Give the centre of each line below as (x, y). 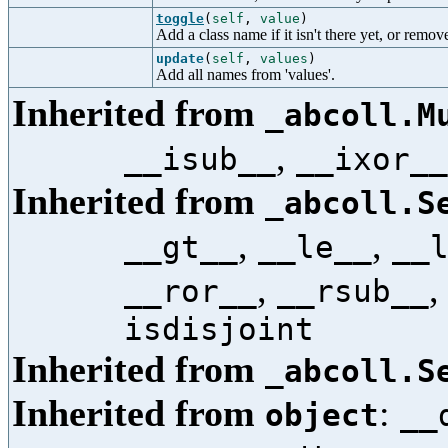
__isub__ (200, 159)
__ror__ (190, 291)
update (180, 58)
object (322, 415)
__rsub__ (353, 291)
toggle (180, 18)
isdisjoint (219, 329)
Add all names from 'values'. (245, 74)
